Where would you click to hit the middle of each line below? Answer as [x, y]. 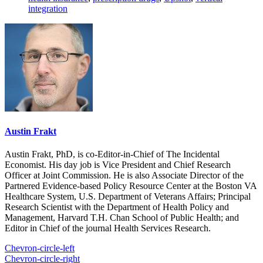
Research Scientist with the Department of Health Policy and [117, 207]
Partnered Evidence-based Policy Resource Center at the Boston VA [131, 186]
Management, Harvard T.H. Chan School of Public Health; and [122, 218]
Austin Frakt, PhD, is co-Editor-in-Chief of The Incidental [112, 154]
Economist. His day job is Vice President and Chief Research [118, 165]
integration [48, 8]
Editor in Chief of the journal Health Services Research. [108, 228]
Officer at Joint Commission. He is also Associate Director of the [124, 176]
